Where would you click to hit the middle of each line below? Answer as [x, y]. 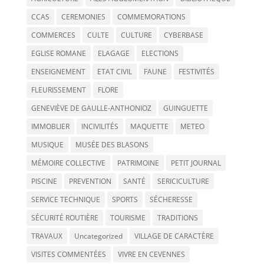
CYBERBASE [183, 35]
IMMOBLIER [50, 127]
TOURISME [128, 218]
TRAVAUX [47, 236]
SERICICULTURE [183, 181]
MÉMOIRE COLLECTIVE [68, 163]
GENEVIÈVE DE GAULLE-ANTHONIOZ [91, 108]
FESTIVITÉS [196, 72]
